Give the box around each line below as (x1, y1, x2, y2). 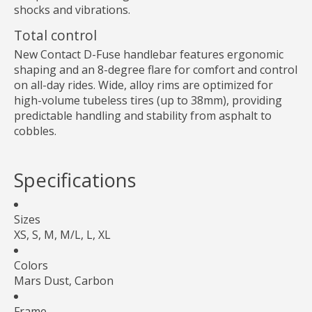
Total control (14, 26, 97, 45)
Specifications (14, 166, 136, 193)
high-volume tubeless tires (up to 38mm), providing (14, 93, 282, 109)
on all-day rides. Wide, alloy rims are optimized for (14, 77, 273, 93)
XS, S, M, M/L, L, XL (14, 226, 111, 242)
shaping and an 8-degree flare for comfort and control (14, 62, 297, 78)
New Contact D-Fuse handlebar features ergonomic (14, 47, 283, 63)
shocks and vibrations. (14, 1, 130, 17)
